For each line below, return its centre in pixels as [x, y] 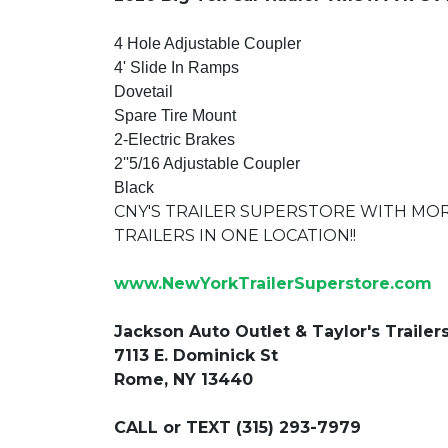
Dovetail [143, 91]
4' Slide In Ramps [176, 67]
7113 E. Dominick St [196, 355]
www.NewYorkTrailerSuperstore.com [273, 283]
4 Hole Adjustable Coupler [207, 43]
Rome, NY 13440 [183, 379]
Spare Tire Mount [175, 115]
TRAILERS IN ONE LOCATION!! [235, 235]
